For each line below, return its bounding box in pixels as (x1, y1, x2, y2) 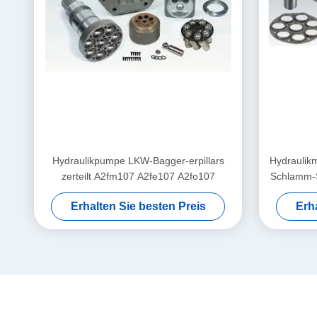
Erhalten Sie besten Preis (70, 200, 206, 212)
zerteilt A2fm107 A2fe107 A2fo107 (61, 171, 215, 182)
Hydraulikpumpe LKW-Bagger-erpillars (52, 155, 224, 166)
